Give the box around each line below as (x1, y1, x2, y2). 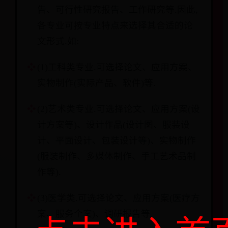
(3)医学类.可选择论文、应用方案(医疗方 (37, 193, 200, 203)
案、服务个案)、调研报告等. (37, 209, 153, 219)
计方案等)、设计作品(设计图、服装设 (37, 120, 190, 130)
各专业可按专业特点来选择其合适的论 (37, 20, 193, 31)
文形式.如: (37, 36, 79, 46)
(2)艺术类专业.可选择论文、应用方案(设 (37, 104, 200, 114)
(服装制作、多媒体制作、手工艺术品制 (37, 151, 196, 161)
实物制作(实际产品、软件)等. (37, 78, 156, 88)
